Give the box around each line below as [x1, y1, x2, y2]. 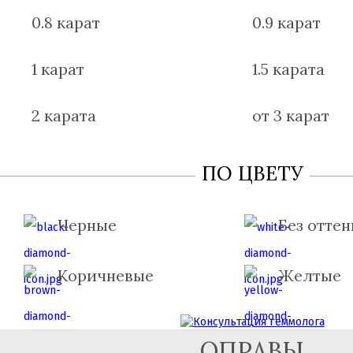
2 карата [32, 106, 96, 125]
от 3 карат [252, 106, 329, 125]
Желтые [278, 266, 341, 285]
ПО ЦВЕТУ [201, 161, 303, 186]
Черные [58, 215, 117, 235]
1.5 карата [252, 59, 325, 79]
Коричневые [58, 266, 154, 285]
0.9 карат [252, 13, 321, 32]
